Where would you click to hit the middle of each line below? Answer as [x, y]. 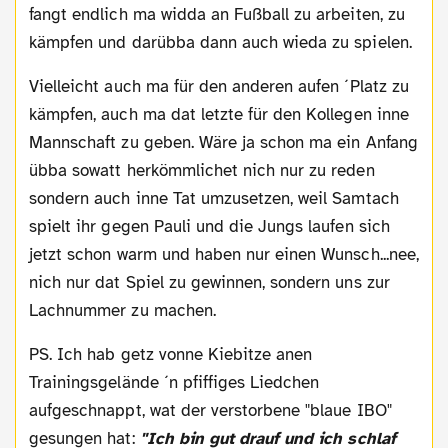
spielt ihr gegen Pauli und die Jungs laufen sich [209, 226]
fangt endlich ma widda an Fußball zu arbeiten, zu [217, 14]
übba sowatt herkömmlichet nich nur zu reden [202, 170]
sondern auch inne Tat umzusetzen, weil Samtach [214, 198]
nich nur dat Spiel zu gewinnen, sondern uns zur [209, 282]
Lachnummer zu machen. [122, 310]
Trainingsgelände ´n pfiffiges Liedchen [174, 382]
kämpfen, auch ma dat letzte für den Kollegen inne [219, 114]
